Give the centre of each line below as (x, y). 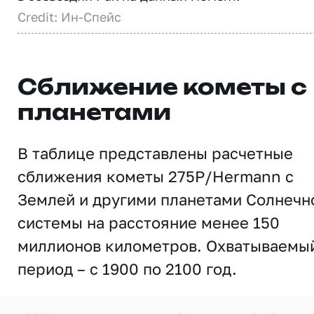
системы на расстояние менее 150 (149, 223)
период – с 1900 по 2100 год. (127, 269)
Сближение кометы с (162, 88)
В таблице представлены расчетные (155, 153)
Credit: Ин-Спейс (69, 17)
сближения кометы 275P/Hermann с (156, 176)
